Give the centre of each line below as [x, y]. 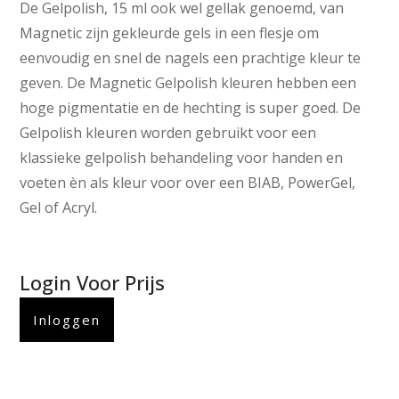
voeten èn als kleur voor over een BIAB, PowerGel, [188, 183]
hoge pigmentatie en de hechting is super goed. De [191, 108]
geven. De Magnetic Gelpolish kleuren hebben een [188, 83]
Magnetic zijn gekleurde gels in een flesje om [170, 33]
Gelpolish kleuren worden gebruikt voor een [168, 133]
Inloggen [67, 319]
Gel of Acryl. [59, 208]
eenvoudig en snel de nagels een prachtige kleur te [191, 58]
